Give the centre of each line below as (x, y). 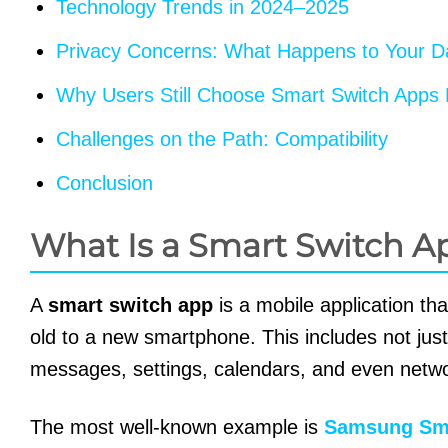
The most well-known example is (177, 427)
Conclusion (104, 183)
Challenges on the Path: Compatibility (222, 139)
